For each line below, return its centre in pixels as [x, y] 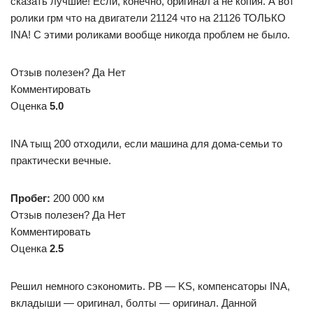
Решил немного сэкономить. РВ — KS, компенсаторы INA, [150, 286]
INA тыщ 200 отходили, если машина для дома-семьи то [146, 144]
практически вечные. [61, 160]
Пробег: [30, 198]
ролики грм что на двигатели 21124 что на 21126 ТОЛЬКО [148, 18]
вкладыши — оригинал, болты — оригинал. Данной [133, 303]
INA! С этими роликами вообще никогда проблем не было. [150, 35]
